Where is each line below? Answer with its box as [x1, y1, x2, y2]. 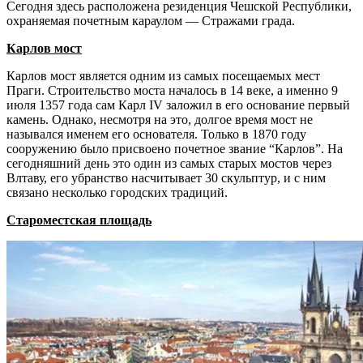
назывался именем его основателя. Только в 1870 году [6, 127, 306, 142]
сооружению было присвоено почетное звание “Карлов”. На [6, 142, 343, 156]
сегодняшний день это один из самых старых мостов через [6, 156, 331, 171]
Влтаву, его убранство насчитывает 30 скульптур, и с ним [6, 171, 326, 186]
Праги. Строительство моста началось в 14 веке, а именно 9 [6, 83, 338, 98]
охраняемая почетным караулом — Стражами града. [6, 14, 295, 28]
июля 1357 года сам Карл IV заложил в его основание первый [6, 98, 350, 113]
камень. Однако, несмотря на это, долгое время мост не [6, 113, 313, 127]
